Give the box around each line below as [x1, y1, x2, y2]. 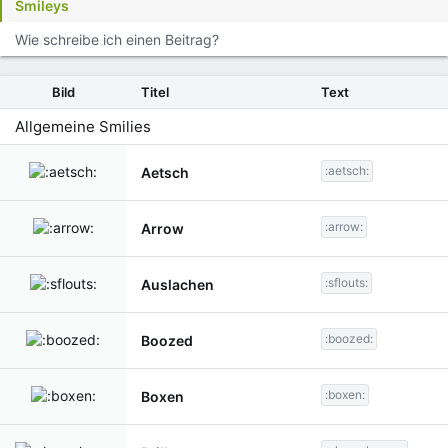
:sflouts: [325, 275, 368, 290]
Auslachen [141, 276, 214, 293]
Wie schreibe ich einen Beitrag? [15, 30, 219, 48]
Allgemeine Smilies [15, 117, 151, 136]
